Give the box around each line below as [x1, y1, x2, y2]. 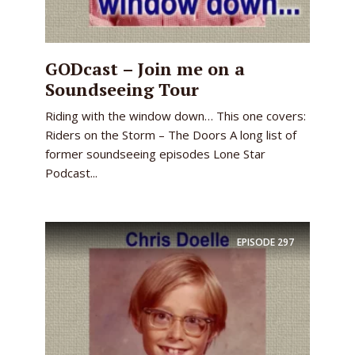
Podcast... [45, 165, 97, 181]
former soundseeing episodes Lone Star [45, 146, 265, 162]
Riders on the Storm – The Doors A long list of [45, 127, 296, 143]
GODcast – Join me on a [45, 57, 245, 80]
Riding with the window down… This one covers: [45, 108, 306, 124]
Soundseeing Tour [45, 78, 199, 101]
